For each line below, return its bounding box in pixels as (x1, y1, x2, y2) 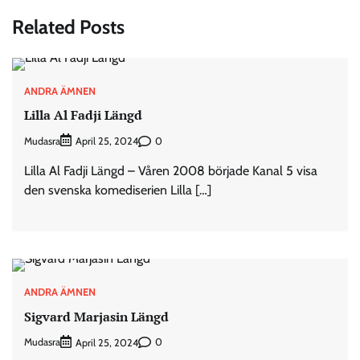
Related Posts (12, 14, 125, 39)
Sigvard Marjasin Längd (24, 307, 169, 325)
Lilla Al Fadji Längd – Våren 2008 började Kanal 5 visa (24, 163, 317, 179)
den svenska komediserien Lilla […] (24, 182, 211, 198)
